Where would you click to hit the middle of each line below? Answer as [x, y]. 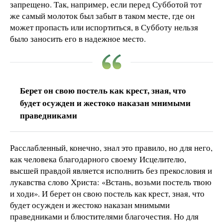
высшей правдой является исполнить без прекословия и [111, 171]
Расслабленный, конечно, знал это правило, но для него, [111, 148]
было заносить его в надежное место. [78, 39]
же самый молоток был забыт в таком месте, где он [102, 16]
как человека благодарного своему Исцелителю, [98, 159]
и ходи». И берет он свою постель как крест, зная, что [107, 194]
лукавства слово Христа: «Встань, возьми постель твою [111, 182]
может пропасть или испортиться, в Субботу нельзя [104, 27]
